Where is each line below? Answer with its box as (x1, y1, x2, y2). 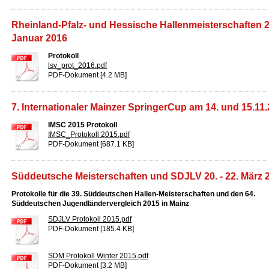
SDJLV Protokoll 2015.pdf (48, 215, 131, 223)
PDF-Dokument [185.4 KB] (48, 225, 134, 233)
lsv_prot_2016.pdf (48, 61, 107, 70)
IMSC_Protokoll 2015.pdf (48, 130, 130, 139)
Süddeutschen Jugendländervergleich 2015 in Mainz (11, 199, 189, 208)
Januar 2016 (11, 33, 67, 43)
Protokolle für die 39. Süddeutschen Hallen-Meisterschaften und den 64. (11, 190, 255, 198)
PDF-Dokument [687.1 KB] (48, 140, 134, 148)
